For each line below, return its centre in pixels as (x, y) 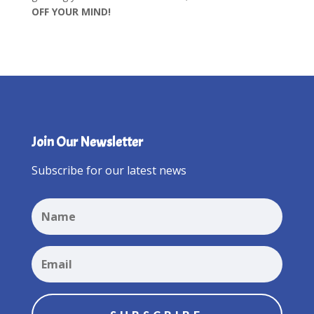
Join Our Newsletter (87, 142)
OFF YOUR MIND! (71, 12)
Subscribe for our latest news (109, 171)
